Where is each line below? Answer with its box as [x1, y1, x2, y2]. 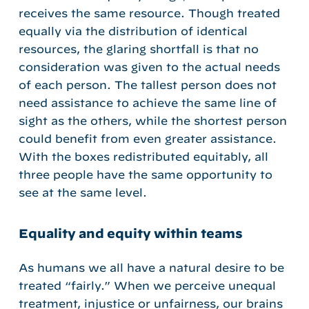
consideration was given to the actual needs [18, 60, 280, 73]
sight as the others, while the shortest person [18, 114, 287, 127]
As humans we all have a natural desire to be [18, 261, 284, 274]
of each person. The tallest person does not [18, 78, 277, 91]
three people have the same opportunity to [18, 168, 272, 181]
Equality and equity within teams [18, 226, 243, 241]
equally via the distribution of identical [18, 24, 248, 37]
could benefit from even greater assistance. [18, 132, 277, 145]
